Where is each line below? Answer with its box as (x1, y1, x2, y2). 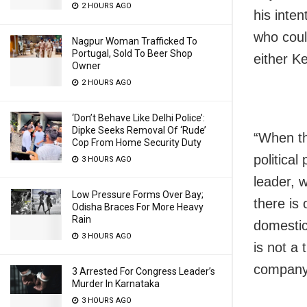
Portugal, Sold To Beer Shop (72, 48, 193, 59)
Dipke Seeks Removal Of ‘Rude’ (72, 125, 206, 136)
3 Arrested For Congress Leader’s (72, 266, 215, 277)
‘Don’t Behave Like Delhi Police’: (72, 112, 205, 123)
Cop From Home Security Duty (72, 137, 201, 148)
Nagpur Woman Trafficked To (72, 36, 197, 47)
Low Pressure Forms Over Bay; (72, 189, 204, 200)
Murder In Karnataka (72, 278, 160, 289)
